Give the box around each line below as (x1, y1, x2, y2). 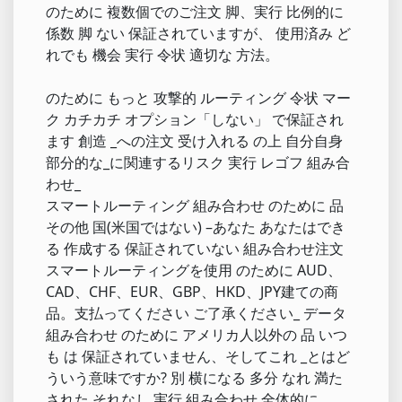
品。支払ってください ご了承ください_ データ (46, 303, 346, 324)
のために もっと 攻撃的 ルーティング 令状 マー (46, 88, 351, 109)
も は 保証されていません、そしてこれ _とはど (46, 346, 350, 367)
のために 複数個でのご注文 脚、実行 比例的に (46, 2, 344, 22)
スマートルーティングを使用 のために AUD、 (46, 260, 342, 281)
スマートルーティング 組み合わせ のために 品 (46, 196, 344, 216)
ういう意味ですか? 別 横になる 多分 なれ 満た (46, 368, 343, 389)
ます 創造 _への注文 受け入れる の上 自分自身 (46, 131, 343, 152)
